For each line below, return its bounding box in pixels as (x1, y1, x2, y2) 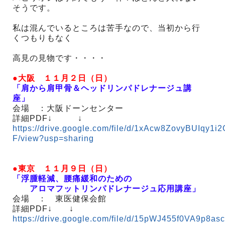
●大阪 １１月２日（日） (13, 73, 112, 82)
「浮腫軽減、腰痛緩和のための (13, 174, 132, 183)
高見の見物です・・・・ (13, 53, 106, 62)
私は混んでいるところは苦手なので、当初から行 (13, 23, 200, 32)
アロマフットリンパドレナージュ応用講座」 (13, 184, 200, 193)
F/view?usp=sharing (13, 134, 94, 143)
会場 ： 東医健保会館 (13, 194, 106, 203)
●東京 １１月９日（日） (13, 164, 112, 173)
